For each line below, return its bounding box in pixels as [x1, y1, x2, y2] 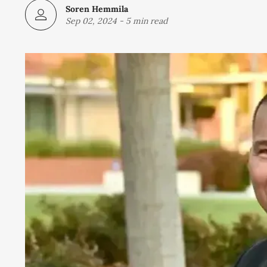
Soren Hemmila [66, 3, 128, 14]
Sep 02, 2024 [66, 15, 117, 26]
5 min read [126, 15, 167, 26]
